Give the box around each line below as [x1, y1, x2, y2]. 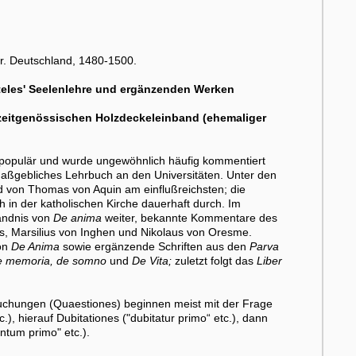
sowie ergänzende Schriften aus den [59, 239, 250, 253]
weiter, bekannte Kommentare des [101, 211, 277, 224]
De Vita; [128, 253, 175, 267]
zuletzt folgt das [174, 253, 257, 267]
